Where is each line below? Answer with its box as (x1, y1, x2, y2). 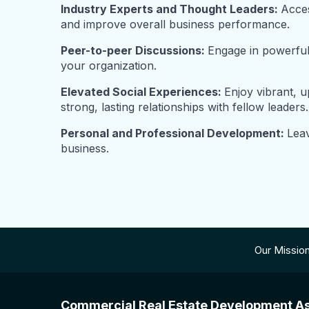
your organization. (61, 58, 157, 72)
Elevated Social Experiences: (61, 84, 224, 99)
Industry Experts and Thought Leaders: (61, 1, 281, 16)
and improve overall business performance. (61, 17, 290, 31)
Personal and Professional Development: (61, 126, 287, 140)
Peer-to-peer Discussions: (61, 43, 208, 57)
